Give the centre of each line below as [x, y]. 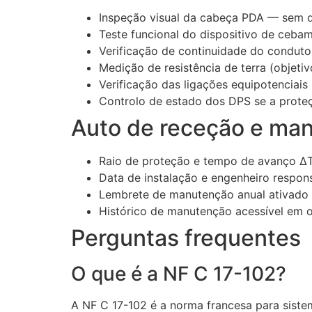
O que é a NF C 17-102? [179, 274]
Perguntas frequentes [186, 238]
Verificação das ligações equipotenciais [203, 85]
